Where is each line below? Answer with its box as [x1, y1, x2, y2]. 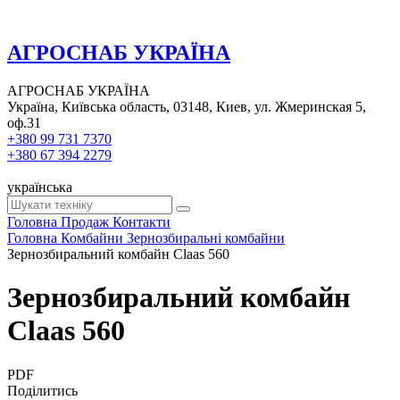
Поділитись [7, 382, 78, 398]
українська [7, 179, 72, 195]
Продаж [61, 213, 109, 229]
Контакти [112, 213, 171, 229]
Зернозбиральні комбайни [127, 229, 285, 246]
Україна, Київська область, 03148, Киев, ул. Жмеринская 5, [7, 98, 366, 114]
